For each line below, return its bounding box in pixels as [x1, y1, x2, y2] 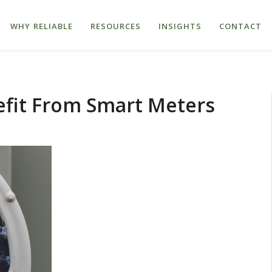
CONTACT [219, 21, 262, 32]
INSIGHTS [158, 21, 202, 32]
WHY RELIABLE [10, 21, 73, 32]
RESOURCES [90, 21, 141, 32]
